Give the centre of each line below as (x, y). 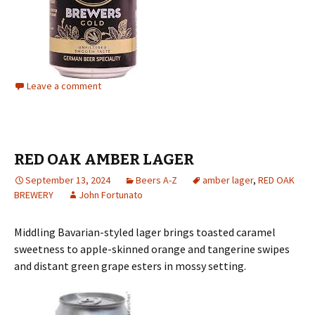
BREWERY (34, 195)
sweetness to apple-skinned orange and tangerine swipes (152, 249)
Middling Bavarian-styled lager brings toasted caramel (145, 232)
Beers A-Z (156, 180)
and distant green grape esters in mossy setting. (130, 266)
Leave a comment (64, 86)
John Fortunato (111, 195)
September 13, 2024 (68, 180)
